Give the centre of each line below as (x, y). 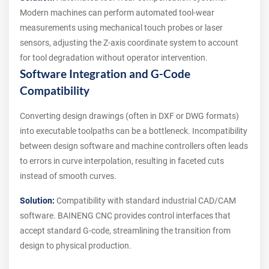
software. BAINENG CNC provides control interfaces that (125, 216)
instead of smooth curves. (68, 176)
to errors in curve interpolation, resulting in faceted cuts (122, 161)
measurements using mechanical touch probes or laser (121, 28)
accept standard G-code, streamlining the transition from (125, 231)
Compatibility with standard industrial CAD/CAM (145, 201)
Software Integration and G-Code (105, 74)
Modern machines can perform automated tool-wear (117, 13)
